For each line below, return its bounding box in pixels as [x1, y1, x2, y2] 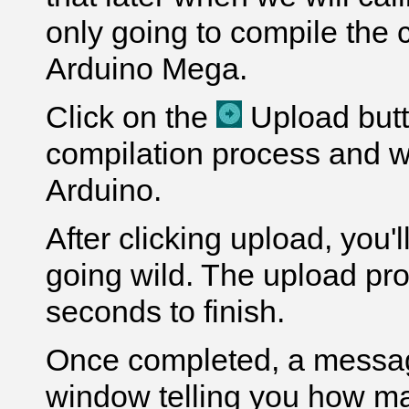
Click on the [46, 100, 216, 134]
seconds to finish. [46, 294, 285, 329]
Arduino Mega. [46, 51, 247, 86]
